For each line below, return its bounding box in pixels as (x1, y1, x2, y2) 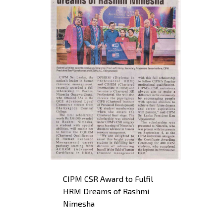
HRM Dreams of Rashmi (63, 186, 149, 196)
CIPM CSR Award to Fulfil (63, 173, 153, 183)
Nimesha (63, 198, 95, 208)
